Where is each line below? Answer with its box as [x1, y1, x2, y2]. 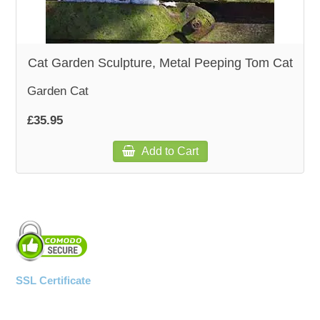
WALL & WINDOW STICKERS [45, 71, 207, 85]
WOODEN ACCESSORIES [45, 28, 189, 41]
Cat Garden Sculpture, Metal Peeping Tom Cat [27, 55, 293, 70]
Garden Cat [27, 84, 89, 98]
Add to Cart [138, 144, 199, 157]
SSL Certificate [16, 274, 91, 286]
